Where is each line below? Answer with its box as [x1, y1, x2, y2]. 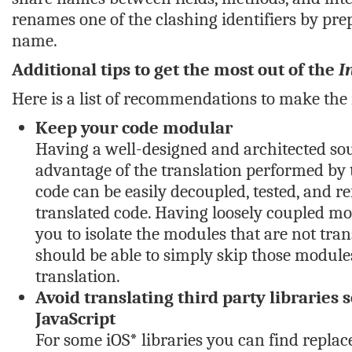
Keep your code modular [35, 117, 233, 138]
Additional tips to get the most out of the [12, 59, 339, 80]
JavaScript [35, 308, 115, 329]
